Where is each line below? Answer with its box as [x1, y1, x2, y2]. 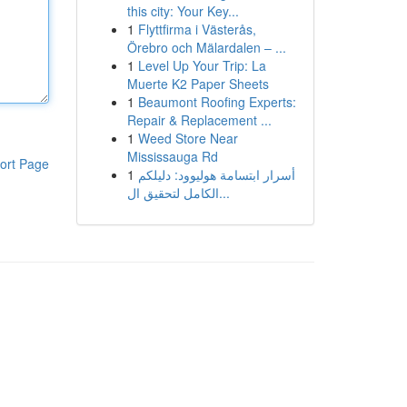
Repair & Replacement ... [126, 111, 272, 129]
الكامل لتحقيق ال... [218, 184, 230, 202]
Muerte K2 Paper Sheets [126, 74, 269, 93]
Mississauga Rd [126, 147, 218, 165]
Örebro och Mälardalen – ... [126, 38, 286, 56]
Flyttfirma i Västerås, [137, 20, 256, 38]
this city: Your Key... [126, 2, 239, 20]
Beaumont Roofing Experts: [137, 93, 296, 111]
